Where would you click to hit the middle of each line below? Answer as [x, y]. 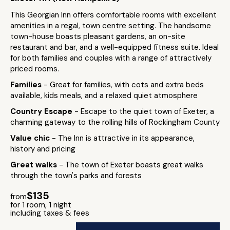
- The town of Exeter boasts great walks [131, 165]
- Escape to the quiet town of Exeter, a [144, 111]
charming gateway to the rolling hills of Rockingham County [115, 122]
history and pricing [43, 149]
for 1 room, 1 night [41, 205]
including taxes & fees [50, 213]
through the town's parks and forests [76, 176]
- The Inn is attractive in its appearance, [123, 138]
